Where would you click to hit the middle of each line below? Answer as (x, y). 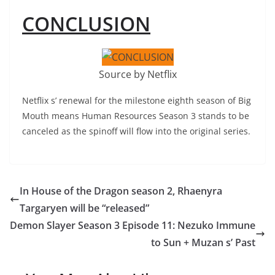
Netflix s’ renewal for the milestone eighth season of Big (137, 100)
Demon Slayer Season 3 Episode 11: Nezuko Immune (133, 225)
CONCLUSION (86, 23)
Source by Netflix (137, 74)
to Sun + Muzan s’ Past (203, 242)
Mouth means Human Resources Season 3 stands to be (136, 115)
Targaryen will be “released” (84, 208)
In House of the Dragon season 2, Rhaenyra (121, 191)
